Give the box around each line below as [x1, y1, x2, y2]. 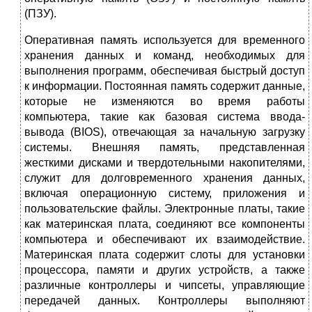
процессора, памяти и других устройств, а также [24, 264, 305, 276]
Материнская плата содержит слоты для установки [24, 249, 305, 261]
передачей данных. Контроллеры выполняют [24, 295, 305, 307]
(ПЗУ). [24, 8, 56, 20]
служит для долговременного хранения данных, [24, 172, 305, 185]
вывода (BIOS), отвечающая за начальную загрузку [24, 126, 305, 139]
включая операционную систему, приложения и [24, 187, 305, 200]
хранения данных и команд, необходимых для [24, 49, 305, 62]
